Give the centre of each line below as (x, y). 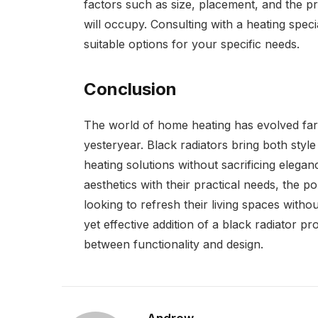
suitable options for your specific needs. (193, 44)
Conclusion (130, 89)
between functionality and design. (175, 245)
